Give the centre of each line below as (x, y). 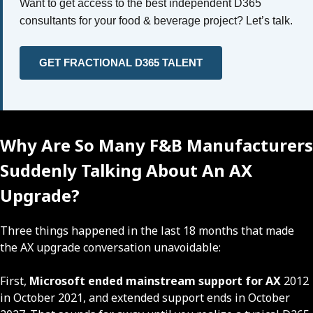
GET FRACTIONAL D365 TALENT (121, 62)
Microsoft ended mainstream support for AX (155, 281)
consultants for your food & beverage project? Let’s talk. (156, 20)
